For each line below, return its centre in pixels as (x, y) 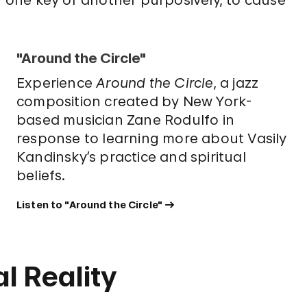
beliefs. (41, 175)
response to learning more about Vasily (151, 138)
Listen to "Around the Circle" (89, 204)
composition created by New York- (134, 101)
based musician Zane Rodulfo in (125, 120)
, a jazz (236, 83)
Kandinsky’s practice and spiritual (131, 157)
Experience (56, 83)
